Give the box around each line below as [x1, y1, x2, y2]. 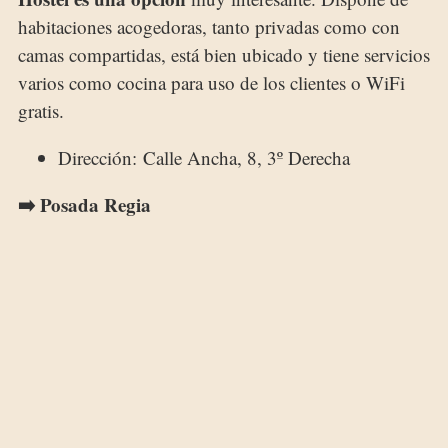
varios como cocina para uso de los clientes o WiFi [18, 70, 405, 96]
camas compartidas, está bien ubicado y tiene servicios [18, 42, 430, 68]
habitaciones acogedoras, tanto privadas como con [18, 14, 400, 40]
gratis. [18, 98, 64, 124]
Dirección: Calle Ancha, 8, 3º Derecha [58, 145, 350, 171]
